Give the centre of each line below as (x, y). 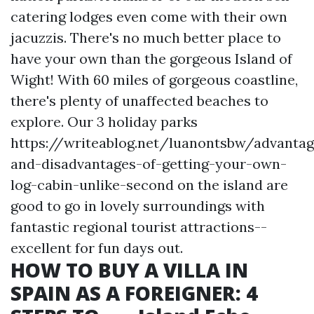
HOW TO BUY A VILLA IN (129, 270)
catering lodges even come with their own (149, 16)
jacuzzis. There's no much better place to (146, 37)
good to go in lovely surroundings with (138, 206)
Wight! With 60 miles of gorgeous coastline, (154, 80)
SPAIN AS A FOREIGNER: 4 (134, 293)
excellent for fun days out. (97, 248)
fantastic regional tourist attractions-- (139, 227)
